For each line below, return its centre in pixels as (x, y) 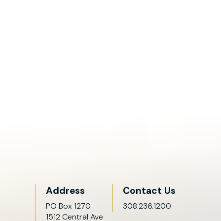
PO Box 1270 (68, 206)
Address (65, 190)
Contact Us (149, 190)
